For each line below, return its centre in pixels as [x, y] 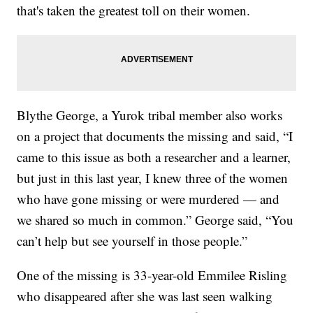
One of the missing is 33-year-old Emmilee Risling [152, 275]
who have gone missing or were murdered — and [148, 199]
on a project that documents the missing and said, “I [155, 136]
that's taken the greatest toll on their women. [134, 10]
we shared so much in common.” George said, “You [155, 220]
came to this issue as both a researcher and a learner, [154, 157]
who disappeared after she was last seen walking [145, 296]
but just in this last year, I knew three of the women [153, 178]
